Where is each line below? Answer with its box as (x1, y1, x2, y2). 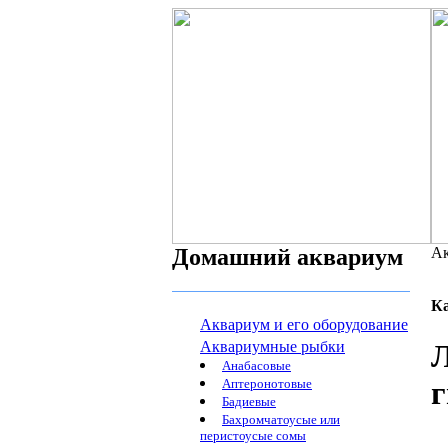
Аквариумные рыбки (200, 338, 345, 355)
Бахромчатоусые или (222, 412, 340, 427)
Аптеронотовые (222, 376, 312, 391)
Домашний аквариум (172, 244, 403, 270)
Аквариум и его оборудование (200, 316, 408, 333)
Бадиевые (222, 394, 276, 409)
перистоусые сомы (200, 428, 306, 445)
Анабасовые (222, 358, 291, 373)
